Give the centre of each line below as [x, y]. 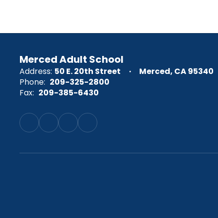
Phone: [32, 82]
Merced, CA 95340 [176, 71]
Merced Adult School [72, 59]
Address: [36, 71]
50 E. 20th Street [88, 71]
